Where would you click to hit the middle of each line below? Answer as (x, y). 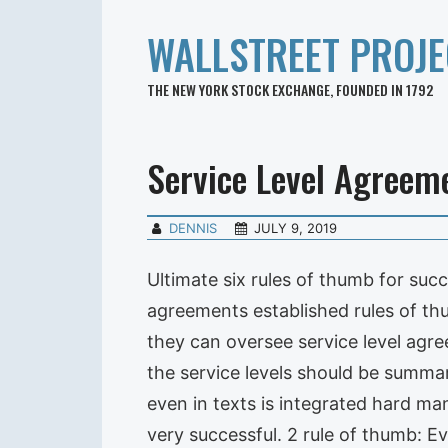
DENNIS (193, 228)
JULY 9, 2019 (296, 228)
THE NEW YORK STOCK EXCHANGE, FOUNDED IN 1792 (290, 89)
